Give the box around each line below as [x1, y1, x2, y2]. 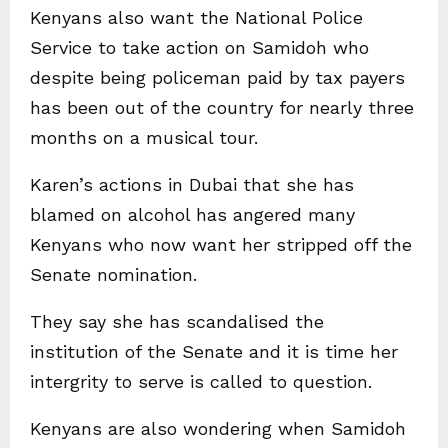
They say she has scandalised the [30, 310, 324, 332]
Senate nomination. [30, 263, 197, 285]
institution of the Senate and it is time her [30, 340, 398, 362]
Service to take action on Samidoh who [30, 36, 369, 58]
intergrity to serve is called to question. [30, 370, 372, 392]
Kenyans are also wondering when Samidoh [30, 417, 406, 439]
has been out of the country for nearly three [30, 96, 414, 118]
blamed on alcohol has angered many [30, 203, 355, 225]
